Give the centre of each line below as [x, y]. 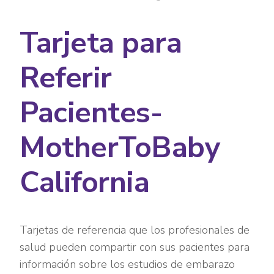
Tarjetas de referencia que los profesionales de [135, 230]
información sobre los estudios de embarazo [128, 265]
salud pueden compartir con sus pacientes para [135, 247]
